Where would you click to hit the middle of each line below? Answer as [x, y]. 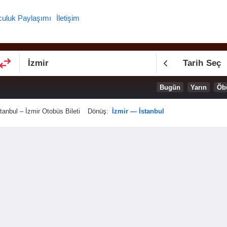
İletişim [68, 18]
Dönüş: [99, 111]
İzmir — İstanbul [138, 111]
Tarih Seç [202, 63]
